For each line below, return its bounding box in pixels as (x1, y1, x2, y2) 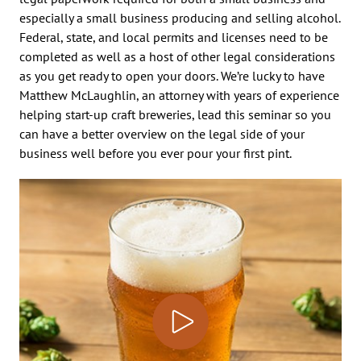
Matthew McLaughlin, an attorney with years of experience (19, 86, 339, 103)
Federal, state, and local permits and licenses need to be (19, 28, 328, 45)
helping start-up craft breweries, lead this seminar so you (19, 106, 331, 122)
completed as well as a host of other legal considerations (19, 48, 335, 64)
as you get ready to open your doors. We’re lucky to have (19, 67, 325, 84)
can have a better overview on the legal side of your (19, 125, 305, 142)
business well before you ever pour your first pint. (19, 144, 292, 161)
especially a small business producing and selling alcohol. (19, 9, 340, 26)
